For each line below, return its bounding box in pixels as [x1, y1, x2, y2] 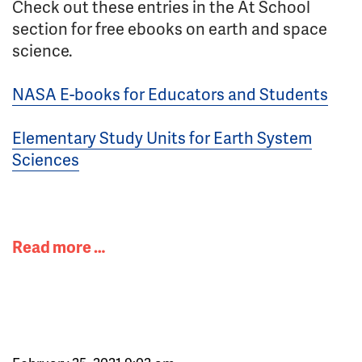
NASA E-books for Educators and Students [12, 82, 328, 105]
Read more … [12, 235, 105, 258]
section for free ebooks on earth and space [12, 17, 327, 40]
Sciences [12, 148, 79, 170]
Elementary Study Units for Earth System [12, 126, 312, 149]
